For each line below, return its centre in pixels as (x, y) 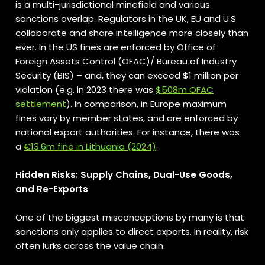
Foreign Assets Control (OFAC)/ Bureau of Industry (126, 61)
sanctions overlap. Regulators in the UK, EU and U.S (126, 19)
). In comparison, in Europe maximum (147, 104)
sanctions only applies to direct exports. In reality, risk (132, 232)
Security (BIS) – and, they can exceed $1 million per (127, 75)
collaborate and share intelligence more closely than (132, 33)
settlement (41, 104)
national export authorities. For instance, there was (128, 132)
